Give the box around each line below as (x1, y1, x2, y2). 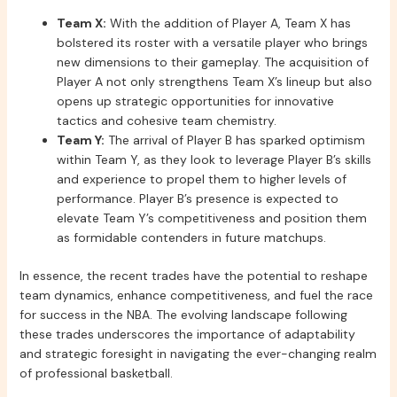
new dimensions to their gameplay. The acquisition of (56, 54, 369, 71)
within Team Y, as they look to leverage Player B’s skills (56, 152, 371, 168)
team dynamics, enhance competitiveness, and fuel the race (19, 287, 373, 304)
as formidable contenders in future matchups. (56, 230, 326, 246)
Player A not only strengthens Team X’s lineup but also (56, 74, 372, 90)
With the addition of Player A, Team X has (105, 15, 351, 32)
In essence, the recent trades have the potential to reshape (19, 268, 368, 284)
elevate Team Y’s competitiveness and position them (56, 210, 367, 227)
